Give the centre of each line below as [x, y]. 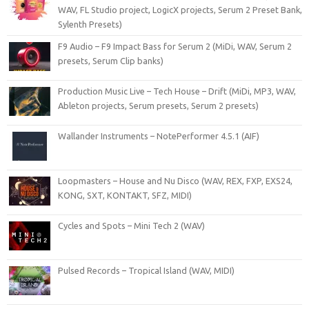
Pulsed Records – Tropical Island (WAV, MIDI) [146, 270]
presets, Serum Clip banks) [111, 61]
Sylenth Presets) [90, 24]
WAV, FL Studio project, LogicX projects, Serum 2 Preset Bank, [180, 10]
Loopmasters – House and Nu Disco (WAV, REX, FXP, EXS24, [175, 181]
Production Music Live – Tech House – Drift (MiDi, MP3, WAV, [177, 91]
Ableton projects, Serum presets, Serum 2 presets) [158, 106]
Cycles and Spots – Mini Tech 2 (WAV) [131, 226]
